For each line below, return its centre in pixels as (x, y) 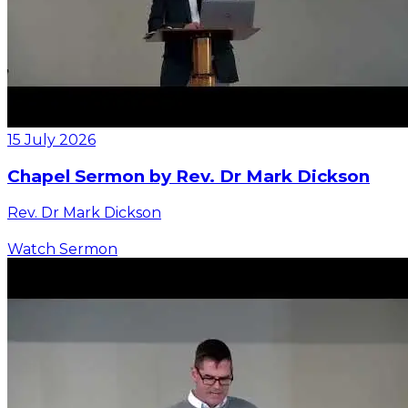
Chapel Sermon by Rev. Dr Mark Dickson (189, 177)
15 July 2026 (51, 140)
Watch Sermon (62, 249)
